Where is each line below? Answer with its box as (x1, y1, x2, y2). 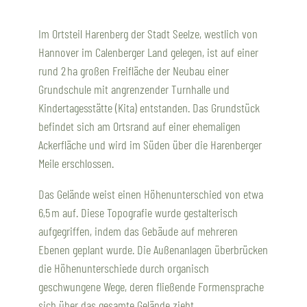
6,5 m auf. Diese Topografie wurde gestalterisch (38, 205, 238, 221)
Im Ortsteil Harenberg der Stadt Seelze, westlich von (38, 25, 258, 41)
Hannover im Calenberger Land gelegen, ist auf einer (38, 44, 258, 60)
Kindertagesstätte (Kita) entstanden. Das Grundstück (38, 99, 260, 115)
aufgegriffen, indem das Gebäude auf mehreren (38, 223, 238, 239)
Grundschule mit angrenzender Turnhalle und (38, 81, 230, 97)
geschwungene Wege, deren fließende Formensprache (38, 279, 264, 295)
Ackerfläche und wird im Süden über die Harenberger (38, 136, 262, 152)
